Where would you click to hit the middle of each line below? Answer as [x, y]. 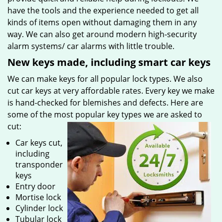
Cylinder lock [39, 208]
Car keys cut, [39, 143]
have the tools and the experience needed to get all [103, 10]
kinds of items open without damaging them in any [102, 22]
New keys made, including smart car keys [109, 62]
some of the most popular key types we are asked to [105, 114]
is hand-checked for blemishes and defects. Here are [105, 103]
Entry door [35, 186]
